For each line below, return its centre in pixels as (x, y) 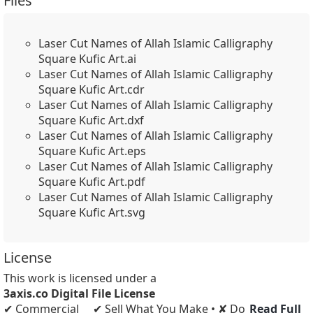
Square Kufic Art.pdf (92, 182)
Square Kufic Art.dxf (91, 120)
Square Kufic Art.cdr (92, 89)
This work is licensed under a (80, 278)
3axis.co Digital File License (79, 293)
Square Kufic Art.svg (92, 212)
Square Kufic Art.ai (87, 59)
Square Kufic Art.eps (92, 151)
